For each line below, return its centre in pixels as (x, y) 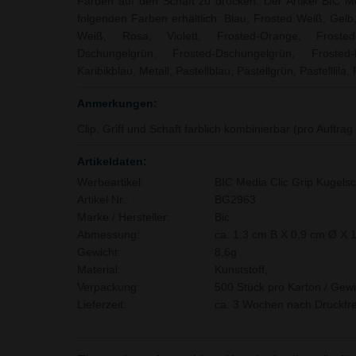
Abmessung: (108, 234)
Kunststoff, (241, 269)
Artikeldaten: (112, 161)
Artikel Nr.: (103, 199)
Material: (99, 269)
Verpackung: (108, 287)
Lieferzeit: (102, 304)
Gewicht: (99, 252)
